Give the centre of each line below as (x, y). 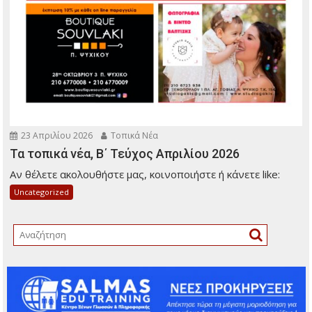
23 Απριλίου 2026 (56, 135)
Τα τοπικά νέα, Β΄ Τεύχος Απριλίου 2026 (125, 153)
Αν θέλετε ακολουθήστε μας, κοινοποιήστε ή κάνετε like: (145, 174)
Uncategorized (42, 192)
